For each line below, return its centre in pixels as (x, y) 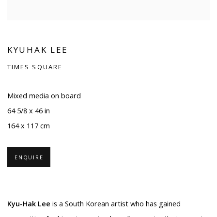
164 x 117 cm (29, 126)
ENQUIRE (29, 157)
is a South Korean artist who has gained (116, 204)
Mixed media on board (44, 96)
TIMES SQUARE (35, 67)
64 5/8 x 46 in (29, 111)
